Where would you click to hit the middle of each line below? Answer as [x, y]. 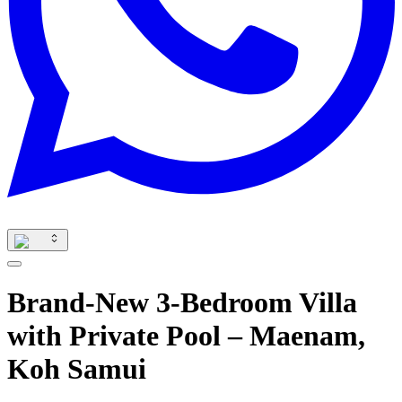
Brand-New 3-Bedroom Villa [182, 303]
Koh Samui [77, 369]
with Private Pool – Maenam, [186, 336]
